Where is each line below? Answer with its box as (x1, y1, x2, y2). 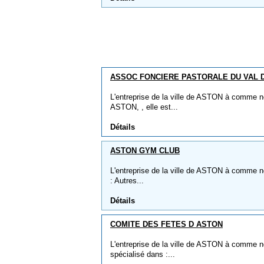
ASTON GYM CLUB (110, 146, 180, 155)
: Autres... (110, 176, 144, 185)
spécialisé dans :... (110, 250, 175, 259)
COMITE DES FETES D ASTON (110, 220, 223, 229)
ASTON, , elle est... (110, 103, 178, 111)
